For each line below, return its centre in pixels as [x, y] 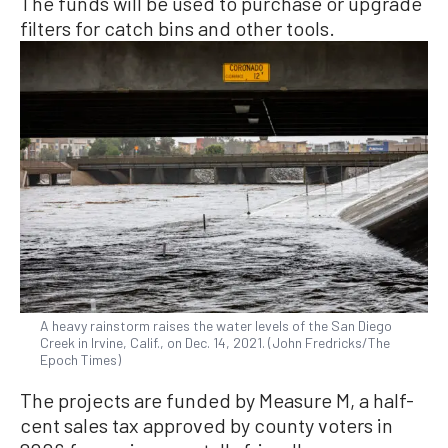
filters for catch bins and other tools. [177, 27]
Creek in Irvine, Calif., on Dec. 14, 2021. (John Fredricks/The [215, 342]
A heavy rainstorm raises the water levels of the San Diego [216, 325]
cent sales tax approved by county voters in [206, 424]
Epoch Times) [80, 359]
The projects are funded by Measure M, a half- [217, 399]
